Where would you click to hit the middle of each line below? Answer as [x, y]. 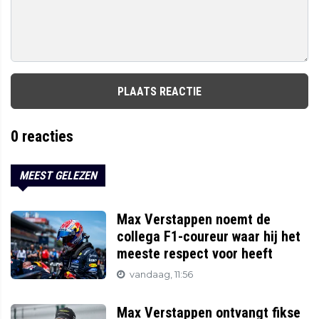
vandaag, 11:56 [162, 275]
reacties [46, 137]
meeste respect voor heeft [195, 254]
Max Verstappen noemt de [194, 220]
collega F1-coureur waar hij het [209, 237]
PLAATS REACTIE [159, 91]
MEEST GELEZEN [58, 176]
